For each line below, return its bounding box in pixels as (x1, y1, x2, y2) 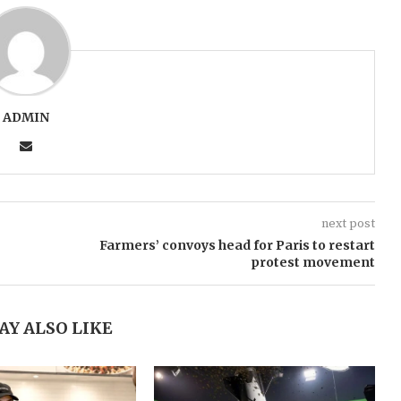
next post (320, 215, 375, 232)
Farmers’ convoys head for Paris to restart (98, 236, 375, 253)
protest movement (250, 253, 375, 270)
